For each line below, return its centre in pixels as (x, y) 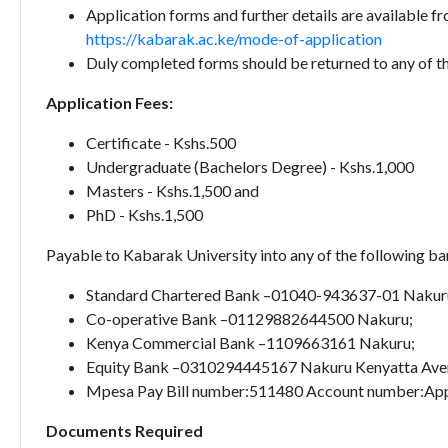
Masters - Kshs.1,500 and (172, 190)
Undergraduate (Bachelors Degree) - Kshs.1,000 (249, 166)
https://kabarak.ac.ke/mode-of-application (233, 38)
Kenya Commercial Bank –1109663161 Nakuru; (250, 342)
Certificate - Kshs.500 (160, 142)
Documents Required (124, 430)
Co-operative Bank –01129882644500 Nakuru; (249, 318)
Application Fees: (109, 102)
